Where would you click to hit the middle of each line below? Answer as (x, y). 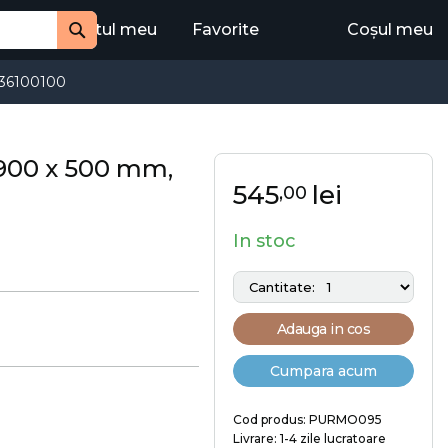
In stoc (264, 241)
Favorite (225, 29)
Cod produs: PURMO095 (307, 419)
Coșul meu (390, 29)
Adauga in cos (323, 329)
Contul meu (109, 29)
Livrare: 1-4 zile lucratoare (309, 438)
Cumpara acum (323, 371)
